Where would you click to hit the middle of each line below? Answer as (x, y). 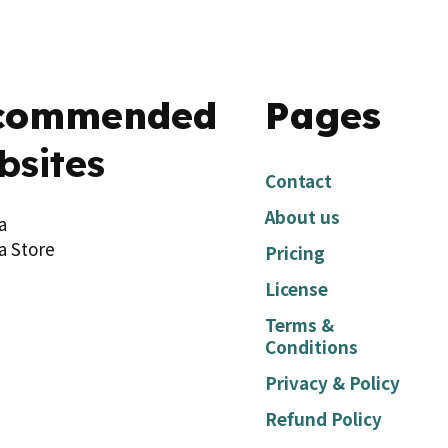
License (296, 288)
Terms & (299, 324)
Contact (298, 180)
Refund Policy (323, 418)
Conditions (311, 346)
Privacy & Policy (332, 382)
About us (302, 216)
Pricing (294, 252)
